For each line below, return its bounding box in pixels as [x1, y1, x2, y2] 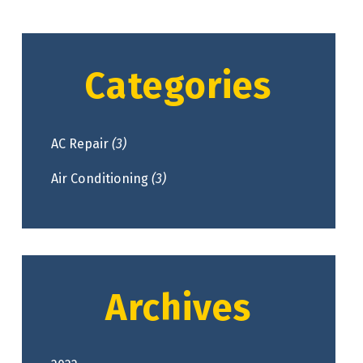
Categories [85, 64, 272, 109]
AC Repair [51, 135, 113, 152]
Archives [105, 285, 252, 330]
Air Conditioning [51, 170, 152, 186]
